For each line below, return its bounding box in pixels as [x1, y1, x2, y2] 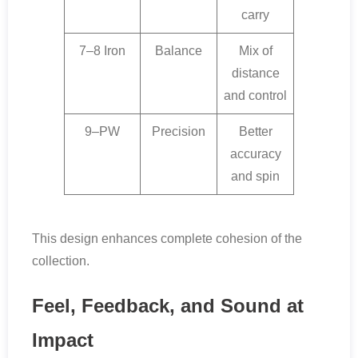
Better [238, 125, 272, 139]
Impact [32, 329, 93, 352]
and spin [231, 169, 280, 184]
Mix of [238, 44, 272, 58]
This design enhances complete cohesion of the [32, 232, 302, 246]
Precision [152, 125, 205, 139]
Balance [155, 44, 202, 58]
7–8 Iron [79, 44, 125, 58]
